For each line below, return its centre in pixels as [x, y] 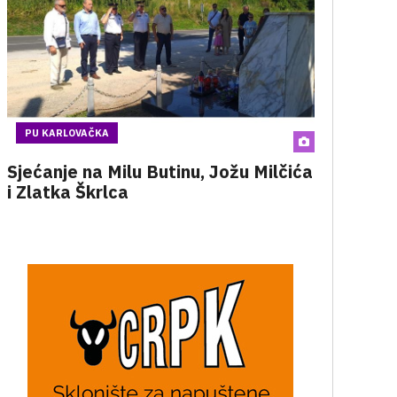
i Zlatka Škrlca [67, 192]
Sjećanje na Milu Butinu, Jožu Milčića [160, 171]
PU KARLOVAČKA [66, 133]
